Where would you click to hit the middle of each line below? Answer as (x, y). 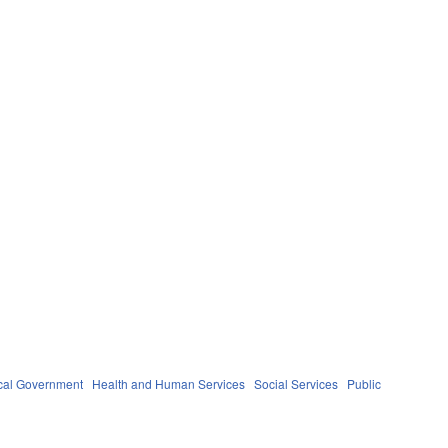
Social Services (296, 383)
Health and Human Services (169, 383)
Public (364, 383)
